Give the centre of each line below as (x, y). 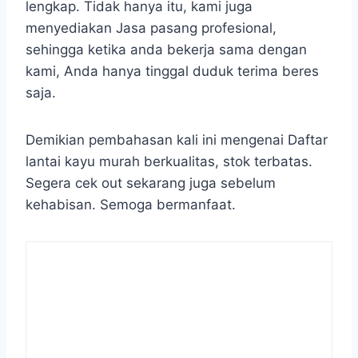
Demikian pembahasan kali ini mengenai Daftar (177, 139)
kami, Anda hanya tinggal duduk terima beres (172, 71)
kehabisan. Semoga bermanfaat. (131, 204)
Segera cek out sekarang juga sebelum (151, 183)
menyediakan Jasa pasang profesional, (151, 28)
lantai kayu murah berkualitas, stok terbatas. (169, 161)
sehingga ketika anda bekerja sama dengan (166, 49)
